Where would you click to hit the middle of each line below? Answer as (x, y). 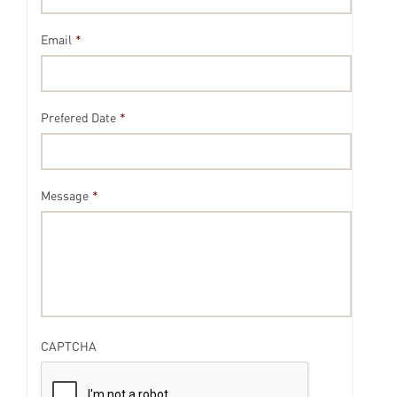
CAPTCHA (69, 346)
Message (65, 195)
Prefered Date (78, 117)
